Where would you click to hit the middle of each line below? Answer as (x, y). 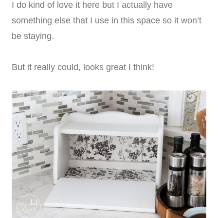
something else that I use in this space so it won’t (107, 20)
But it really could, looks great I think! (83, 67)
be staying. (33, 36)
